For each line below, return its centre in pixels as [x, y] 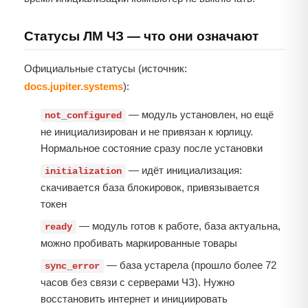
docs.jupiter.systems [74, 87]
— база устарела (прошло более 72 [190, 265]
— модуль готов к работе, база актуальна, [178, 226]
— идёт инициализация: [184, 170]
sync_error [72, 266]
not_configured [83, 116]
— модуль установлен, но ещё [200, 115]
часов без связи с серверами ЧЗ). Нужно [137, 283]
